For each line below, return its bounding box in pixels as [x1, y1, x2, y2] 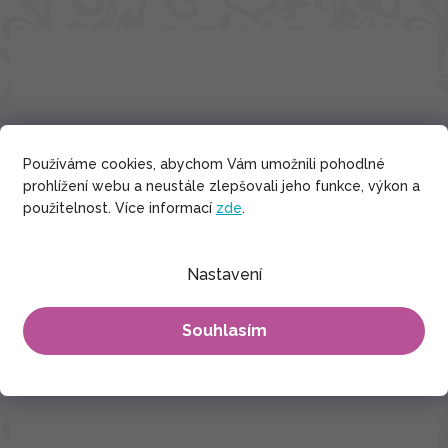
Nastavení [186, 265, 262, 284]
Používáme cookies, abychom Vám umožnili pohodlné [23, 156, 385, 172]
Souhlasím [181, 321, 267, 340]
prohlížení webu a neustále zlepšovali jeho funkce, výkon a [23, 178, 420, 194]
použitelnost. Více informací [23, 200, 216, 216]
